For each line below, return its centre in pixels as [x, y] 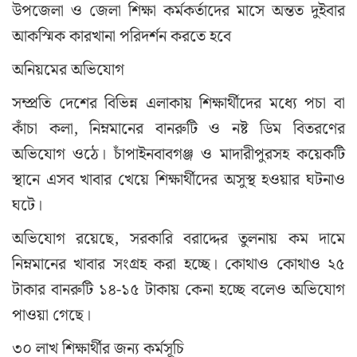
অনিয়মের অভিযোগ [68, 70]
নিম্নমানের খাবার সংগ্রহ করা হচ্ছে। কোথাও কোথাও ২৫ [178, 264]
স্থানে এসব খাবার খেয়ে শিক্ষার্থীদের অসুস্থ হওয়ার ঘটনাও [178, 180]
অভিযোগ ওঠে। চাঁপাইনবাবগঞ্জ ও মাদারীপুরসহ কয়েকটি [178, 154]
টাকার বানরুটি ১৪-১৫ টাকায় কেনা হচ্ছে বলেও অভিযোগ [178, 290]
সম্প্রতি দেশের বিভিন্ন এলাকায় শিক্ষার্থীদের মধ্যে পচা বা [178, 103]
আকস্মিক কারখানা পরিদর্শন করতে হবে [122, 36]
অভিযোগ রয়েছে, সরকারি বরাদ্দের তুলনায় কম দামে [178, 239]
